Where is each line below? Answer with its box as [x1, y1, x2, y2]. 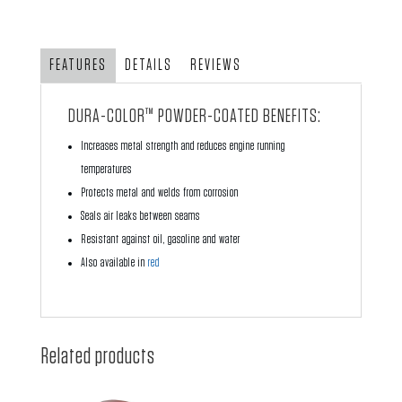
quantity [39, 169, 72, 182]
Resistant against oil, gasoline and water [80, 233, 240, 247]
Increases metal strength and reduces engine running [80, 140, 285, 153]
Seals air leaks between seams [80, 210, 200, 223]
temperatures [80, 163, 132, 177]
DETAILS [124, 57, 172, 74]
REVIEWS [189, 57, 241, 74]
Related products [39, 345, 155, 369]
